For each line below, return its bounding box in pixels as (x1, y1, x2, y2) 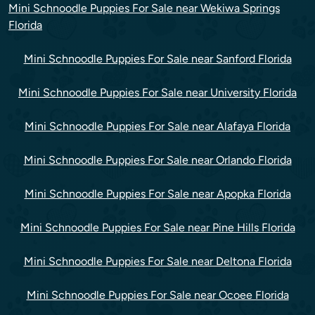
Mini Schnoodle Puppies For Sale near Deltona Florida (23, 255, 292, 269)
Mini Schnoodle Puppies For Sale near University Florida (18, 86, 297, 100)
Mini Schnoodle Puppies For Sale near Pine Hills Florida (20, 221, 295, 235)
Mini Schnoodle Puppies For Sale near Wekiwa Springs (8, 1, 280, 15)
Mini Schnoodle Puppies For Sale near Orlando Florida (23, 153, 292, 167)
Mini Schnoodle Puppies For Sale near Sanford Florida (23, 52, 292, 66)
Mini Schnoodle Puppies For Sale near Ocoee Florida (26, 288, 289, 302)
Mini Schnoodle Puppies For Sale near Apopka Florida (24, 187, 291, 201)
